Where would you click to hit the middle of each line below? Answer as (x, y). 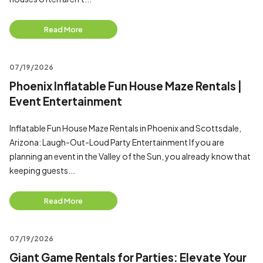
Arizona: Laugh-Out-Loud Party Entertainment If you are (117, 142)
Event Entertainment (66, 101)
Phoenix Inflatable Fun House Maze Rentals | (126, 86)
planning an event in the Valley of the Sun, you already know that (130, 156)
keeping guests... (42, 170)
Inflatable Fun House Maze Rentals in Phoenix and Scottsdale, (125, 128)
